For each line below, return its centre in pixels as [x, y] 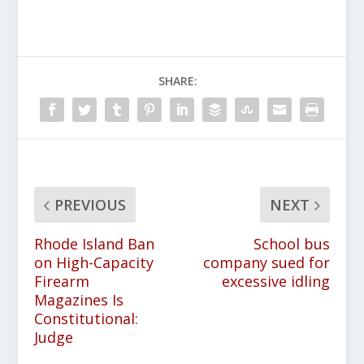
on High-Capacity [94, 262]
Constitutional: [87, 318]
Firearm [62, 281]
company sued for [266, 262]
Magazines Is [79, 300]
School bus [291, 244]
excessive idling [275, 281]
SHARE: [178, 81]
